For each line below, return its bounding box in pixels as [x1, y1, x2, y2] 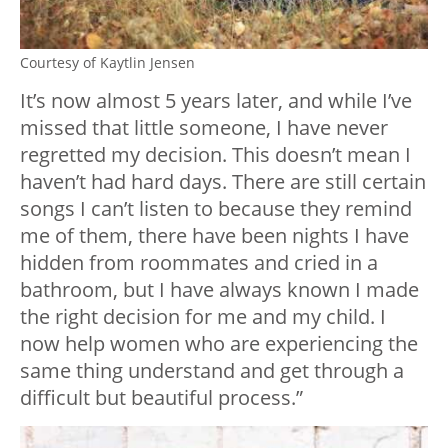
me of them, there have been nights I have [20, 222, 409, 250]
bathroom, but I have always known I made [20, 276, 419, 304]
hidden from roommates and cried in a [20, 249, 378, 277]
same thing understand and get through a [20, 357, 404, 385]
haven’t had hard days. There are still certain [20, 168, 426, 196]
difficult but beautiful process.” [20, 384, 303, 412]
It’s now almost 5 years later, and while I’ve [20, 87, 412, 115]
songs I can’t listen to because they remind [20, 195, 412, 223]
